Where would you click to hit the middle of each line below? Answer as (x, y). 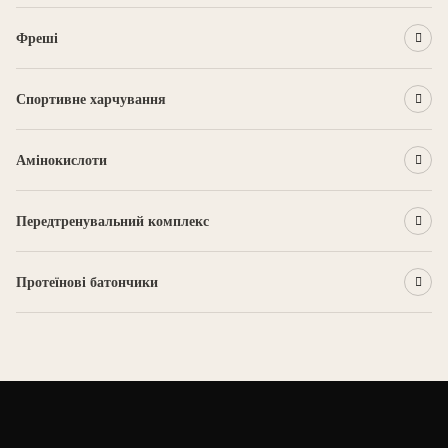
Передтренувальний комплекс (112, 221)
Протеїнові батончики (87, 282)
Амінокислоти (61, 160)
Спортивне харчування (91, 99)
